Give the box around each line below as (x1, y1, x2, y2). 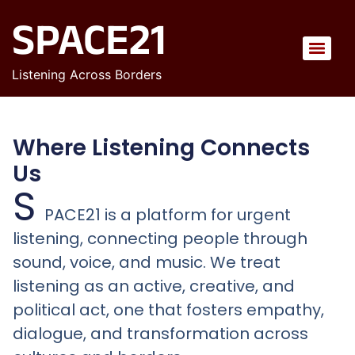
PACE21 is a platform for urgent (44, 204, 291, 226)
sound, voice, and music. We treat (13, 251, 281, 273)
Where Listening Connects (13, 132, 310, 163)
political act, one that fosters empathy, (13, 299, 324, 321)
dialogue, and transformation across (13, 323, 308, 345)
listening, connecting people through (13, 227, 307, 250)
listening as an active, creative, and (13, 275, 295, 297)
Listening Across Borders (12, 67, 162, 82)
